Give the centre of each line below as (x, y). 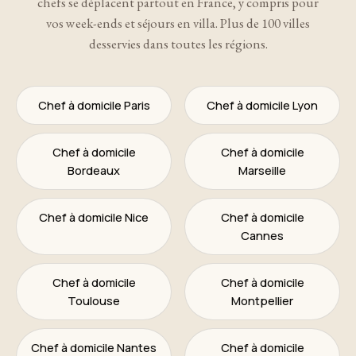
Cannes (262, 235)
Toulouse (94, 300)
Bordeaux (94, 170)
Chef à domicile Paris (94, 104)
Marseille (262, 170)
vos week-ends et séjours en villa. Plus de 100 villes (178, 23)
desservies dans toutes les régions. (178, 43)
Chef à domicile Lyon (262, 104)
